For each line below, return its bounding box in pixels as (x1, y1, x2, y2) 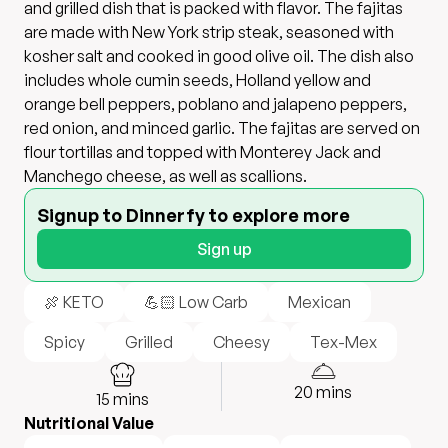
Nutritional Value (24, 413, 154, 433)
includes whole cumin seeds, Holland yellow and (24, 70, 371, 90)
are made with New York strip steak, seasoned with (24, 22, 394, 42)
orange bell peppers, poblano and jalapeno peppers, (24, 94, 407, 114)
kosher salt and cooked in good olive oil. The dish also (24, 46, 414, 66)
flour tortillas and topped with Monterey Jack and (24, 142, 381, 162)
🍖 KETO (44, 292, 104, 312)
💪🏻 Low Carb (144, 292, 248, 312)
